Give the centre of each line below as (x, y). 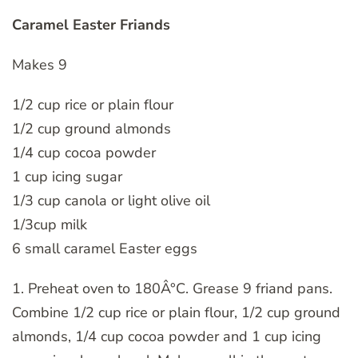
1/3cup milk (50, 224)
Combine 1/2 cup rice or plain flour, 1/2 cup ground (176, 312)
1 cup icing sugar (67, 176)
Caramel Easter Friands (91, 24)
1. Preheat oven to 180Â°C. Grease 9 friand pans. (172, 288)
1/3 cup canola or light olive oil (111, 200)
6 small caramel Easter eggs (105, 248)
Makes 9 (40, 64)
